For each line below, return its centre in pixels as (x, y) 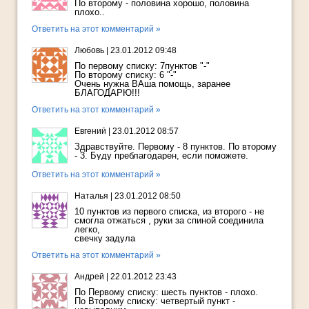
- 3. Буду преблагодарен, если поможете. (161, 156)
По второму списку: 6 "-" (126, 75)
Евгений (90, 131)
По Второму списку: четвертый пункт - (155, 301)
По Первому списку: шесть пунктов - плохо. (166, 292)
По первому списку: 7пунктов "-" (142, 66)
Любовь (89, 51)
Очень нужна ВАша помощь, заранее (152, 84)
